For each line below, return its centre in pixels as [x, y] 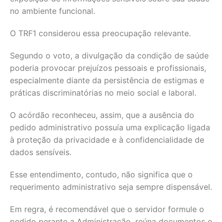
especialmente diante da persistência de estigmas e [107, 80]
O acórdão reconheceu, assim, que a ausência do [102, 115]
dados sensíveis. [41, 152]
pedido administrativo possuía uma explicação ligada [110, 127]
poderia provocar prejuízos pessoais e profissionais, [108, 68]
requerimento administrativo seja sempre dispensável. [111, 187]
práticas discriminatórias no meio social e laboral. [103, 93]
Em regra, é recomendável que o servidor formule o [107, 209]
